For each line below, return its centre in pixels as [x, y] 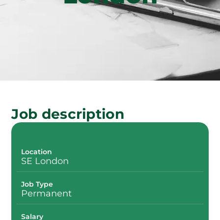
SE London [45, 161]
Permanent [47, 193]
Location [37, 151]
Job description [68, 114]
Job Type [37, 184]
